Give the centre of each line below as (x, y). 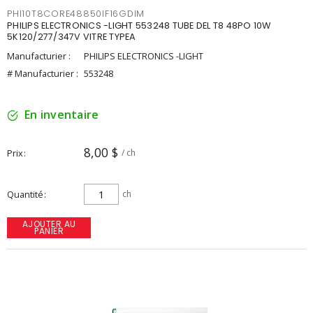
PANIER (49, 231)
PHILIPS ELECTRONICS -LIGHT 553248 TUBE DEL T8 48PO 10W (139, 26)
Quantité (25, 194)
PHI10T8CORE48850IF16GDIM (76, 14)
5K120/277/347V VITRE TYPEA (72, 37)
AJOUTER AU (49, 224)
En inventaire (62, 115)
